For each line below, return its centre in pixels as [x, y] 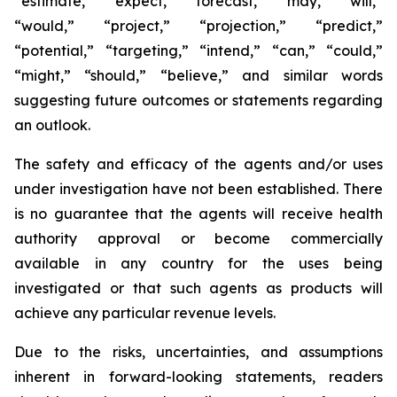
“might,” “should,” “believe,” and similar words [198, 75]
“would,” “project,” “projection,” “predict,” [198, 26]
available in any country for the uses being [198, 263]
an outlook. [52, 125]
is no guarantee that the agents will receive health [198, 214]
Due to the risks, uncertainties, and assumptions [198, 352]
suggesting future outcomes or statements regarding [198, 100]
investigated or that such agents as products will [198, 288]
